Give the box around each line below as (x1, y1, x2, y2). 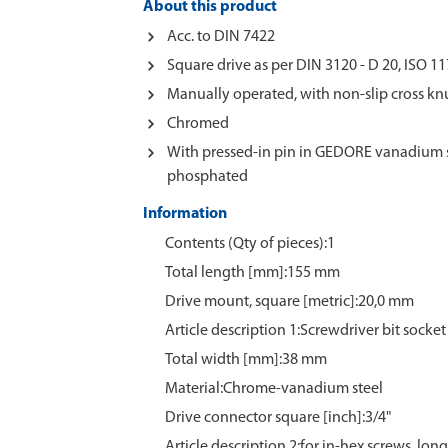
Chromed (167, 116, 229, 132)
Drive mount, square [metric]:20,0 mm (165, 294, 414, 310)
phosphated (167, 169, 248, 185)
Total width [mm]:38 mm (165, 352, 327, 368)
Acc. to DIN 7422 (167, 29, 275, 45)
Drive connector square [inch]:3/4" (165, 410, 391, 426)
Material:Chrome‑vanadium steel (165, 381, 383, 397)
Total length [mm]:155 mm (165, 265, 340, 281)
